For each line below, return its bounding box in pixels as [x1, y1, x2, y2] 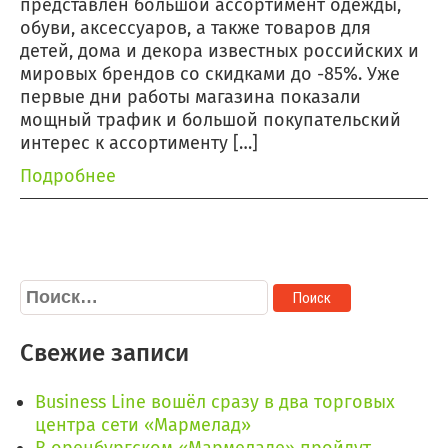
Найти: [19, 279, 76, 302]
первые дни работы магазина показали [20, 86, 361, 109]
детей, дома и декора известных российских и [20, 40, 419, 63]
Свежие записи [20, 339, 189, 368]
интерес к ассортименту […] [20, 132, 258, 155]
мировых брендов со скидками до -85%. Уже [20, 63, 400, 86]
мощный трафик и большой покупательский [20, 109, 401, 132]
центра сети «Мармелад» [35, 414, 251, 437]
